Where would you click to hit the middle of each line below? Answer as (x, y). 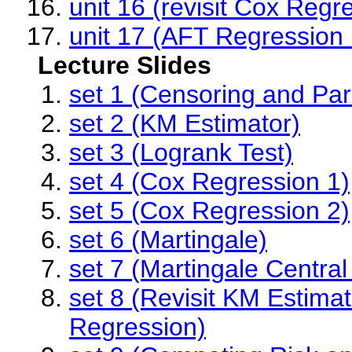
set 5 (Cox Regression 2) (209, 211)
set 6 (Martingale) (168, 240)
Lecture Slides (125, 65)
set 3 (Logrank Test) (181, 152)
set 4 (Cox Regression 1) (209, 181)
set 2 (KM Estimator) (185, 123)
